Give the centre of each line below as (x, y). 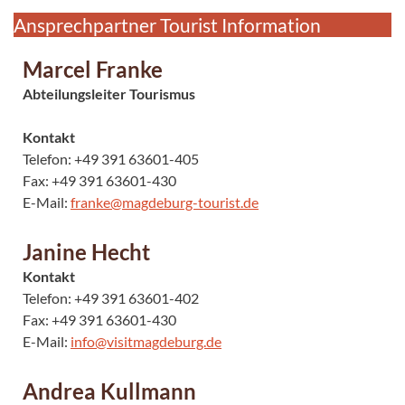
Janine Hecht (86, 251)
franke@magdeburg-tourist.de (165, 202)
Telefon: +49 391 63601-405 (111, 158)
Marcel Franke (93, 69)
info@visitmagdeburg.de (146, 341)
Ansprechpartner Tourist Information (167, 24)
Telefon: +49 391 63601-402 (112, 297)
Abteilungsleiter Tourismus (109, 93)
